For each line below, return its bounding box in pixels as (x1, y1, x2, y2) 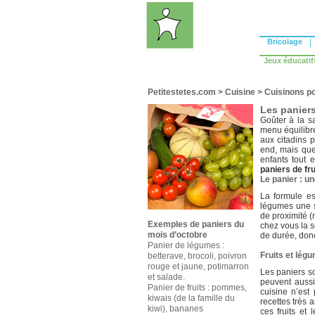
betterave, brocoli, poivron (147, 251, 247, 261)
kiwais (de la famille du (147, 293, 235, 303)
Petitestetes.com (147, 87, 216, 97)
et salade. (147, 272, 185, 282)
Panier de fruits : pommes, (147, 283, 247, 292)
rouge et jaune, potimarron (147, 262, 249, 271)
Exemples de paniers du (147, 219, 244, 229)
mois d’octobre (147, 230, 207, 240)
